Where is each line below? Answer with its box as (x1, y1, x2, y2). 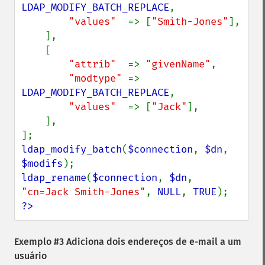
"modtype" (69, 72, 128, 85)
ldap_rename (21, 172, 86, 184)
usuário (14, 250, 47, 261)
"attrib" (69, 58, 128, 70)
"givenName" (146, 58, 211, 70)
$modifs (21, 157, 63, 170)
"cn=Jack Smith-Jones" (21, 186, 146, 198)
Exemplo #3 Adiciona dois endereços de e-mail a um (14, 236, 241, 247)
